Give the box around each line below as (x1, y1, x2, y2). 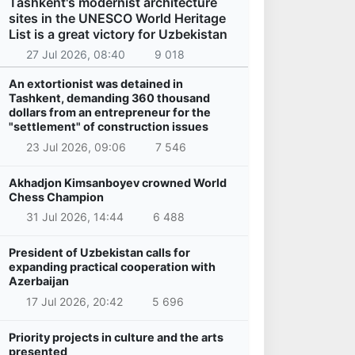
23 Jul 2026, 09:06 (25, 139, 126, 154)
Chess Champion (9, 189, 104, 204)
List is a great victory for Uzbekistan (9, 25, 227, 42)
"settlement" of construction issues (9, 120, 208, 134)
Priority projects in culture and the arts (9, 330, 223, 344)
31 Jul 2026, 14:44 (25, 210, 124, 224)
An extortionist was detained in (9, 77, 183, 91)
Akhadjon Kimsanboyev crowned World (9, 175, 227, 189)
